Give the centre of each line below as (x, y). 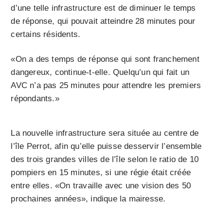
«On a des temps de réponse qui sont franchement (105, 59)
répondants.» (35, 99)
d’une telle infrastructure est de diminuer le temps (103, 8)
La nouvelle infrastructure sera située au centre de (105, 133)
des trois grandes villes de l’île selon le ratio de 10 (105, 160)
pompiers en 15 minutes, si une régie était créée (101, 173)
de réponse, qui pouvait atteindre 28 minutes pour (103, 21)
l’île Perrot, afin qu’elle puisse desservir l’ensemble (106, 146)
